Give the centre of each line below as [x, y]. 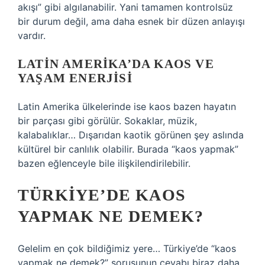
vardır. [32, 35]
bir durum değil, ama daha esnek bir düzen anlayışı [131, 21]
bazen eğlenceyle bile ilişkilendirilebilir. [104, 163]
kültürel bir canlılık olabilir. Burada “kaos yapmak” [128, 149]
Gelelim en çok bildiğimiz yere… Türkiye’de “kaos [127, 248]
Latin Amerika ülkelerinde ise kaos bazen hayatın [127, 106]
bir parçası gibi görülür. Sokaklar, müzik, [107, 121]
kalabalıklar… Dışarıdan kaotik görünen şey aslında [131, 135]
